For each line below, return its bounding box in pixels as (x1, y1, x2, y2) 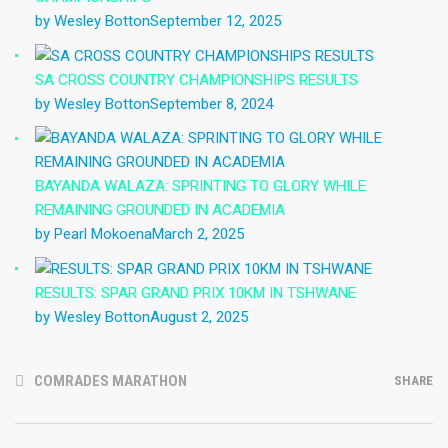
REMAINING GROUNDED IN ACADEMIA (35, 201, 285, 220)
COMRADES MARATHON (34, 372, 187, 391)
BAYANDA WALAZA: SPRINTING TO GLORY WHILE (35, 177, 366, 196)
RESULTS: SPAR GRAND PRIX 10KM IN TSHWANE (35, 284, 356, 303)
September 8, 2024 (150, 95, 273, 114)
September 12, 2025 (150, 12, 281, 30)
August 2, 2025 (150, 308, 248, 327)
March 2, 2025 (152, 225, 244, 244)
